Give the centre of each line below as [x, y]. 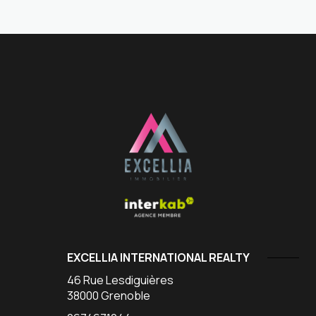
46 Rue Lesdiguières [120, 280]
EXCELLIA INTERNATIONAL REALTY [158, 258]
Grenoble [125, 296]
